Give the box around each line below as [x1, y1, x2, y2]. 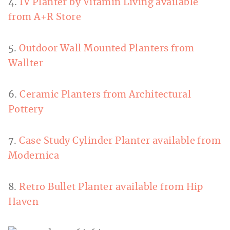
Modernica [8, 151, 60, 161]
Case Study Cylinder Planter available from [19, 137, 221, 146]
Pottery [8, 105, 44, 115]
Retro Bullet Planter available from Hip [19, 183, 203, 193]
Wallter [8, 59, 44, 69]
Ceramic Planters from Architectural [20, 90, 191, 100]
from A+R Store [8, 13, 82, 23]
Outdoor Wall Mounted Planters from [19, 44, 195, 54]
